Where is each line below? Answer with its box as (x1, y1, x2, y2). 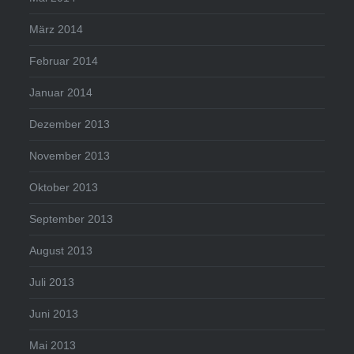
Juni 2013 (29, 307, 79, 321)
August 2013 (29, 244, 93, 258)
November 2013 (29, 149, 111, 163)
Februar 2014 (29, 55, 99, 68)
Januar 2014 (29, 86, 93, 100)
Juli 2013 (29, 276, 75, 289)
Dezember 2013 (29, 118, 111, 131)
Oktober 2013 (29, 181, 99, 194)
